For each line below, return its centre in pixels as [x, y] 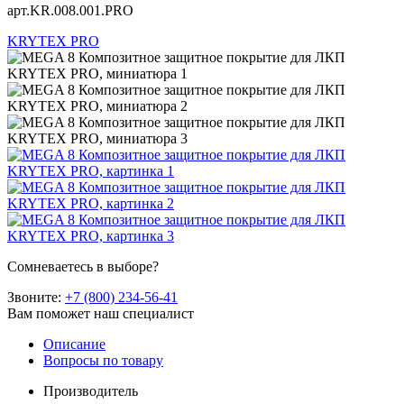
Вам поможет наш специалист [101, 313]
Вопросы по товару [103, 360]
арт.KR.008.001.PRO [70, 10]
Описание [74, 344]
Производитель [91, 390]
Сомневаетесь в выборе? [83, 266]
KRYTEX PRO [53, 41]
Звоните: [36, 297]
